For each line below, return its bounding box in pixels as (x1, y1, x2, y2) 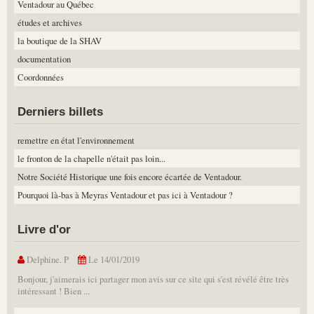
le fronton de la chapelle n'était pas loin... (18, 151, 165, 165)
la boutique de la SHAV (18, 34, 102, 47)
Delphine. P (25, 253, 69, 266)
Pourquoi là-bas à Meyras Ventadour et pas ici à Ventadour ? (18, 188, 233, 201)
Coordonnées (18, 70, 64, 83)
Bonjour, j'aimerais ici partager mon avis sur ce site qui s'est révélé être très (18, 273, 289, 286)
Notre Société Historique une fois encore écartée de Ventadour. (18, 170, 242, 183)
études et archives (18, 15, 82, 29)
